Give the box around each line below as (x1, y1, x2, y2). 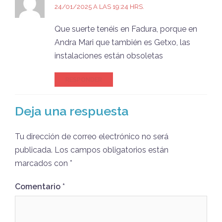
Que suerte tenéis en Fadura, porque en (55, 24, 197, 34)
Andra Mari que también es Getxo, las (55, 37, 190, 47)
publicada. (15, 145, 53, 155)
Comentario (15, 181, 62, 191)
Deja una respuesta (15, 103, 128, 118)
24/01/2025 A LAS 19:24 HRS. (55, 2, 144, 10)
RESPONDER (65, 75, 102, 83)
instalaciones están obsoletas (55, 51, 163, 60)
